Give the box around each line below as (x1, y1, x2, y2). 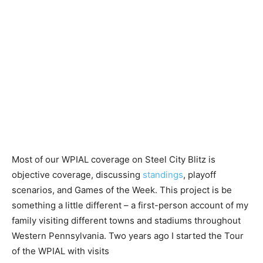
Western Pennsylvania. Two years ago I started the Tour (12, 230, 244, 242)
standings (140, 169, 183, 181)
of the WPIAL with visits (12, 245, 109, 257)
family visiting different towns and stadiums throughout (12, 215, 241, 227)
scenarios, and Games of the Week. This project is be (12, 184, 232, 196)
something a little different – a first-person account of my (12, 200, 248, 211)
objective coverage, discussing (12, 169, 140, 181)
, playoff (183, 169, 216, 181)
